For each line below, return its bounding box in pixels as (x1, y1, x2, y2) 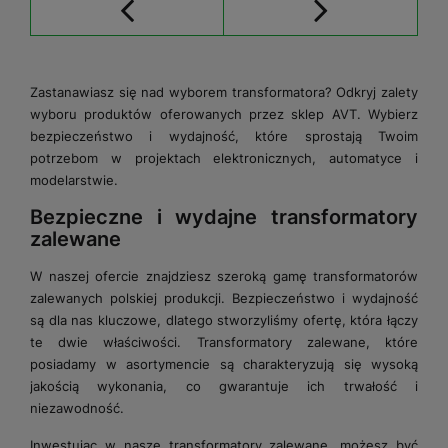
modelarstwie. (30, 171, 118, 188)
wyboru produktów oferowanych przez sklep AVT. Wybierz (30, 105, 418, 122)
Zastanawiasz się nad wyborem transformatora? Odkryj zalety (30, 83, 418, 100)
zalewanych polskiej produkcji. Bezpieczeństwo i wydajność (30, 289, 418, 306)
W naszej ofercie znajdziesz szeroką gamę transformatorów (30, 267, 418, 284)
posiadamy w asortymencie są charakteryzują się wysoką (30, 355, 418, 372)
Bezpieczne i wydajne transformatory (30, 204, 418, 229)
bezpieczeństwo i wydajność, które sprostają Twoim (30, 127, 418, 144)
